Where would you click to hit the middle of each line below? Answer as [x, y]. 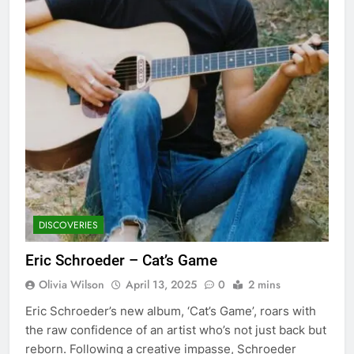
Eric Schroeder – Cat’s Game [121, 260]
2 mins [264, 284]
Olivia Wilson [72, 284]
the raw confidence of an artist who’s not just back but [176, 330]
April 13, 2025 [161, 284]
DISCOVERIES [68, 225]
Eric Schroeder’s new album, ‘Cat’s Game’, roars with [171, 311]
